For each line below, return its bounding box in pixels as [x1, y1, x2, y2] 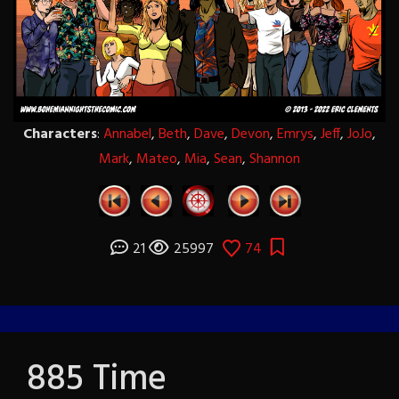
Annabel [103, 122, 151, 146]
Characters [23, 122, 97, 146]
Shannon [249, 147, 300, 171]
